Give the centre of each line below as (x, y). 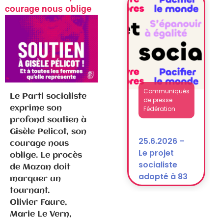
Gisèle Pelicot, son (48, 132)
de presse (158, 95)
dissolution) (162, 24)
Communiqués (166, 86)
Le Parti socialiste (48, 96)
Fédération (159, 104)
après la (155, 12)
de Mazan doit (40, 167)
